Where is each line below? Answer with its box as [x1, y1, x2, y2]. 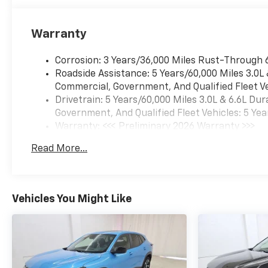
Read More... [31, 144, 88, 154]
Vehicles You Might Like [12, 194, 132, 205]
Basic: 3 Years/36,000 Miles [55, 135, 177, 145]
